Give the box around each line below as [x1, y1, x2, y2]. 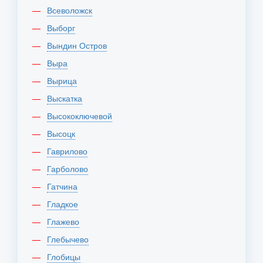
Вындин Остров [52, 39, 107, 51]
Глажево [51, 215, 79, 227]
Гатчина [51, 180, 77, 192]
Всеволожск [52, 4, 92, 16]
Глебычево [51, 233, 89, 245]
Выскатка [52, 92, 82, 104]
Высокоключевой [52, 110, 112, 122]
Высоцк [52, 127, 75, 139]
